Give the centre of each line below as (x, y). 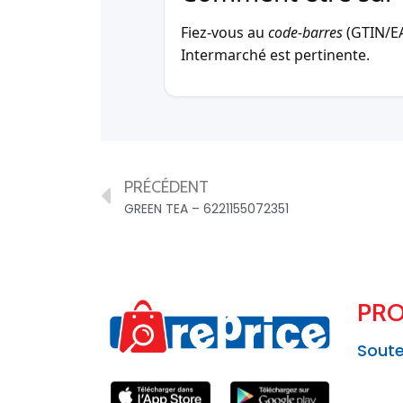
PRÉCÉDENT (166, 188)
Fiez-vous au (224, 33)
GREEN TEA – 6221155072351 (206, 209)
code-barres (305, 33)
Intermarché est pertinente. (275, 55)
